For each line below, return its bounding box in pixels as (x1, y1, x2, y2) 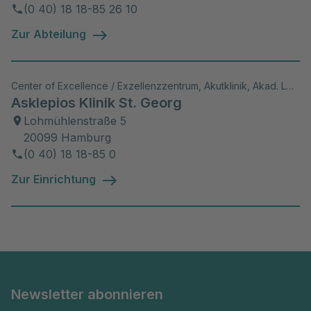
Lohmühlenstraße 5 (24, 113, 126, 128)
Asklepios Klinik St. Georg (11, 94, 182, 111)
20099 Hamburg (24, 130, 111, 144)
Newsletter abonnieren (11, 285, 163, 303)
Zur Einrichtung (11, 171, 96, 186)
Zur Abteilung (11, 27, 86, 42)
